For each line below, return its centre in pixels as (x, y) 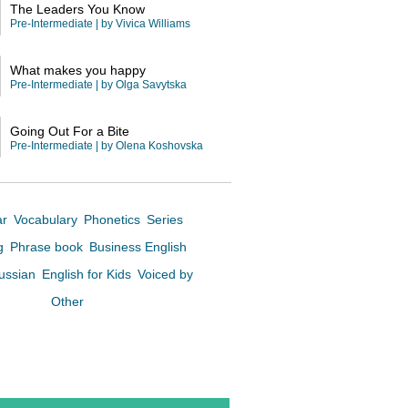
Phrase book (48, 247)
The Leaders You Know (77, 9)
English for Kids (88, 274)
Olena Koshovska (159, 146)
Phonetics (114, 219)
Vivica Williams (153, 24)
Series (165, 219)
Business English (138, 247)
